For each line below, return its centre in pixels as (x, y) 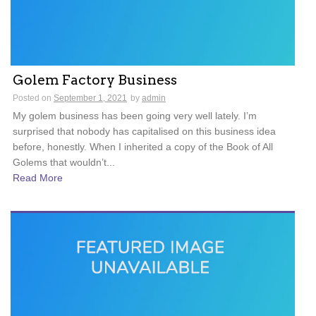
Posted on (33, 98)
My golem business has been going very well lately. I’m (135, 115)
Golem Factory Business (95, 80)
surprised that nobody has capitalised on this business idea (144, 131)
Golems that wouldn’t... (64, 162)
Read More (38, 178)
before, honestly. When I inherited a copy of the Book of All (143, 146)
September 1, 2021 (90, 98)
